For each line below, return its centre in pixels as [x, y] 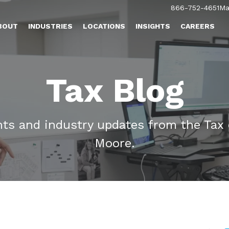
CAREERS [198, 26]
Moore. [114, 143]
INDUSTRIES [51, 26]
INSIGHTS [153, 26]
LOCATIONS [104, 26]
